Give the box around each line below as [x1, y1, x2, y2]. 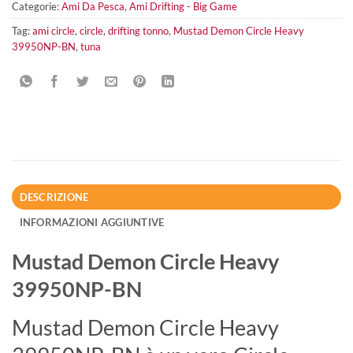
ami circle [32, 24, 75, 38]
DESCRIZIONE [19, 191, 89, 204]
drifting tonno [108, 24, 169, 38]
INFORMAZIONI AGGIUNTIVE [19, 216, 165, 229]
